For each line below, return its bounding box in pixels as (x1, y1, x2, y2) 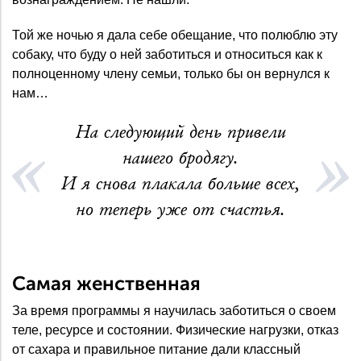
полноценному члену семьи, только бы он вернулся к (12, 67, 330, 81)
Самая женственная (12, 272, 201, 295)
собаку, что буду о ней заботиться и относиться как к (12, 48, 322, 62)
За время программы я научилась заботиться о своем (12, 304, 336, 318)
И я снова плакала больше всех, (61, 172, 300, 197)
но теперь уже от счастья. (76, 197, 285, 222)
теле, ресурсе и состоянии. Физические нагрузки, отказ (12, 323, 338, 338)
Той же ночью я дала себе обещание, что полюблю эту (12, 28, 338, 43)
